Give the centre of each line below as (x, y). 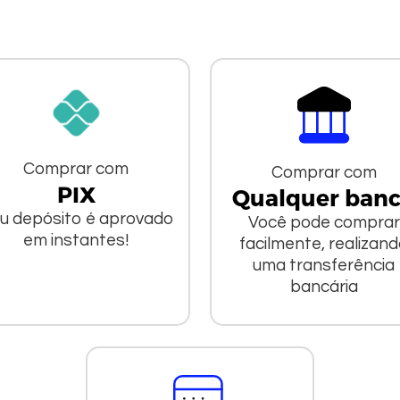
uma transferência (324, 266)
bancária (324, 287)
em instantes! (76, 241)
